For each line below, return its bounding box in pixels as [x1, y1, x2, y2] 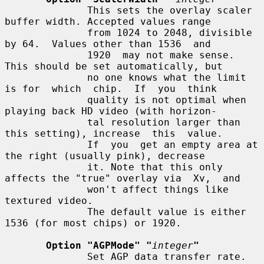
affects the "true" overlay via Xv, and [5, 172, 240, 184]
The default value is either [5, 206, 87, 217]
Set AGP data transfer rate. [5, 250, 87, 262]
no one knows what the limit [5, 71, 87, 83]
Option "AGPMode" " [46, 239, 152, 251]
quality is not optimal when [5, 94, 87, 105]
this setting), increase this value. [5, 127, 223, 139]
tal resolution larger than [5, 116, 87, 128]
